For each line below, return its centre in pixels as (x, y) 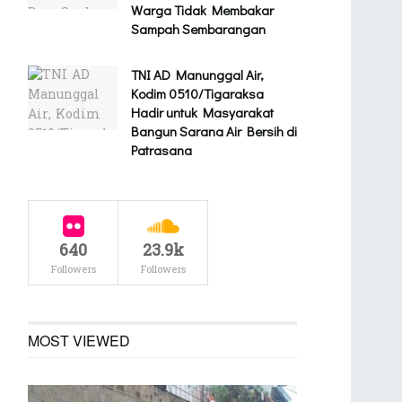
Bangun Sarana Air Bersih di (214, 131)
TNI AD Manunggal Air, (197, 75)
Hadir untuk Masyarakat (202, 113)
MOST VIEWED (79, 341)
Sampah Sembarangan (198, 29)
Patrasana (162, 150)
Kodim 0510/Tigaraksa (197, 94)
